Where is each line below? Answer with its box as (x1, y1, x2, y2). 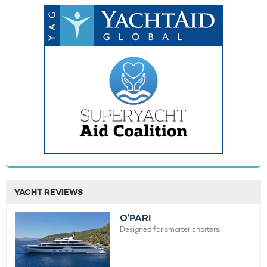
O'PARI (120, 211, 151, 224)
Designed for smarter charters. (120, 224, 221, 234)
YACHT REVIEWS (14, 186, 83, 197)
